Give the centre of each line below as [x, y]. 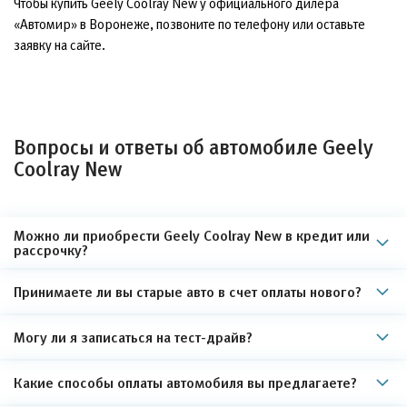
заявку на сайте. [60, 45]
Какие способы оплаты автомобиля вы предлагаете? [185, 382]
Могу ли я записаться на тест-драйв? [133, 337]
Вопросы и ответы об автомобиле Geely [194, 148]
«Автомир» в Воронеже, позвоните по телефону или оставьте [189, 24]
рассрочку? [51, 250]
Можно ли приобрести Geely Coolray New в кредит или [192, 235]
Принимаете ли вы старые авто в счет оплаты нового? [188, 292]
